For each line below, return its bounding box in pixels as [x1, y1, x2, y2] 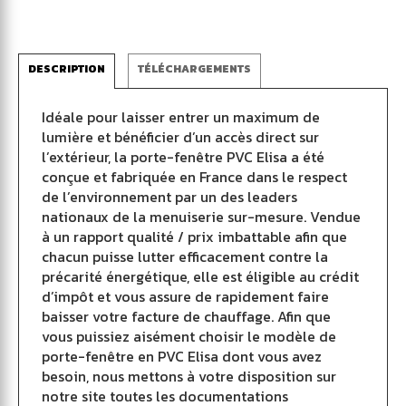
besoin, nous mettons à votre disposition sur [42, 365, 336, 387]
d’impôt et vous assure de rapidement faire [42, 285, 329, 307]
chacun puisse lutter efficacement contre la [42, 246, 328, 267]
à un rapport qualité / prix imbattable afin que [42, 226, 347, 247]
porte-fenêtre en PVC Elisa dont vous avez [42, 345, 322, 367]
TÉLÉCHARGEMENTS [138, 61, 251, 77]
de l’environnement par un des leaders [42, 186, 297, 208]
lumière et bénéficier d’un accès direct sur [42, 126, 319, 148]
